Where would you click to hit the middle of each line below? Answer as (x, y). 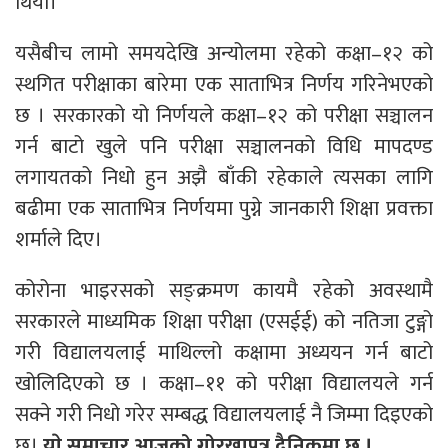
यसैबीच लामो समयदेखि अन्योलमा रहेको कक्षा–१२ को (224, 53)
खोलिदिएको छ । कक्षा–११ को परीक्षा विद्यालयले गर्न (224, 383)
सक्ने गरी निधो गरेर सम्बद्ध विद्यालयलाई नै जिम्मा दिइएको (224, 414)
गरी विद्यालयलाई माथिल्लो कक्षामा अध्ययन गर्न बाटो (224, 352)
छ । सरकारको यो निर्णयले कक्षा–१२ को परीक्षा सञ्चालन (224, 115)
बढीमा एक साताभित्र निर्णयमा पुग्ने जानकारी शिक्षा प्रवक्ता (224, 208)
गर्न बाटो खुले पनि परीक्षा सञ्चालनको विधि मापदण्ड (224, 146)
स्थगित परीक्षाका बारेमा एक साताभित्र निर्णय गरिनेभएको (224, 84)
